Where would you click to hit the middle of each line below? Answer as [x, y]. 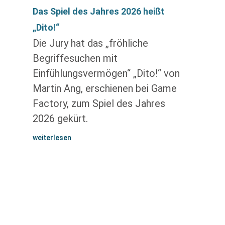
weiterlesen [52, 138]
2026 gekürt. [60, 119]
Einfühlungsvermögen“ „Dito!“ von [106, 73]
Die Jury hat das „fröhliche [90, 43]
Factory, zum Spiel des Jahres [99, 103]
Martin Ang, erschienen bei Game [104, 88]
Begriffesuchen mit [75, 58]
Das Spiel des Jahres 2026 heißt [98, 11]
